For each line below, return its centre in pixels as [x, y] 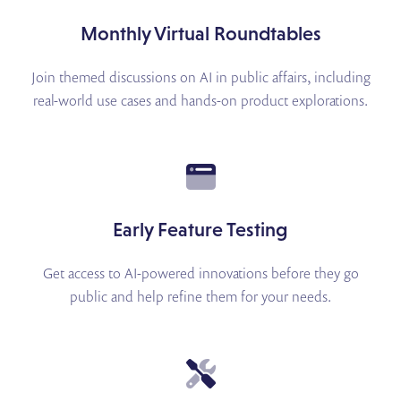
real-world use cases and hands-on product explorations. [200, 100]
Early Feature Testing [200, 230]
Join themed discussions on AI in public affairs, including [200, 77]
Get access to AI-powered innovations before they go [200, 273]
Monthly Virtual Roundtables [200, 33]
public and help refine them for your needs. [200, 297]
